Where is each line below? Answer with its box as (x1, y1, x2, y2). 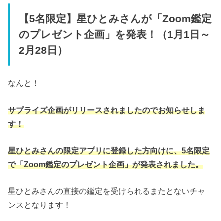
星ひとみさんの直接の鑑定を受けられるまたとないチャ (8, 186, 206, 196)
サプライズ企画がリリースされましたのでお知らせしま (8, 105, 206, 114)
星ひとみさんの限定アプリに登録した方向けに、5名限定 (8, 146, 210, 155)
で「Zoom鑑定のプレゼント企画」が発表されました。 (8, 159, 204, 169)
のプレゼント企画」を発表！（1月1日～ (18, 28, 210, 40)
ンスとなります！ (8, 200, 72, 210)
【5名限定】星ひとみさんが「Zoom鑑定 (18, 12, 212, 25)
